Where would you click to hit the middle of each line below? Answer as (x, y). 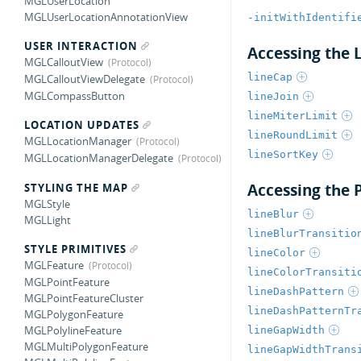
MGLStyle (47, 204)
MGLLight (48, 220)
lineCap (270, 77)
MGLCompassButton (75, 96)
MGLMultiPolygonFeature (86, 346)
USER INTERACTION (81, 46)
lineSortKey (282, 155)
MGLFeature (54, 265)
